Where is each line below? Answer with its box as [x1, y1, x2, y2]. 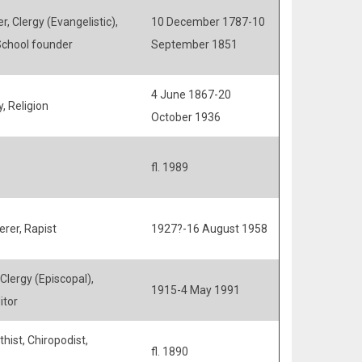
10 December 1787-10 [150, 15, 265, 28]
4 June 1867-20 [150, 88, 231, 101]
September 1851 [150, 38, 238, 51]
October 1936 [150, 111, 221, 124]
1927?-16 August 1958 [150, 222, 267, 235]
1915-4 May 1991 [150, 284, 240, 297]
